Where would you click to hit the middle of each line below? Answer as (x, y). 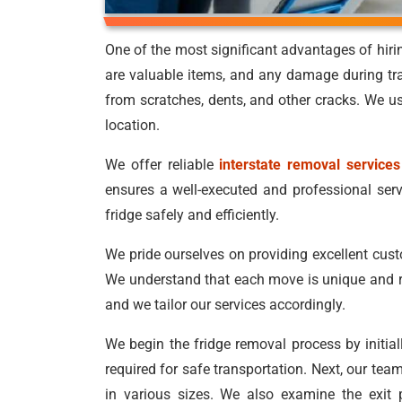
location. (132, 125)
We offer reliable (162, 165)
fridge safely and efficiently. (192, 215)
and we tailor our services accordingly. (225, 305)
